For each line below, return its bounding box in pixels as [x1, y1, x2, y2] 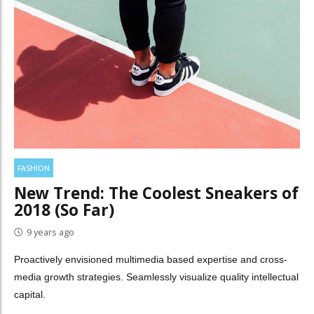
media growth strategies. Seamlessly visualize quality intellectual [14, 271, 299, 283]
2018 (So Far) [14, 198, 114, 221]
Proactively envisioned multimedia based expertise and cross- [14, 254, 287, 266]
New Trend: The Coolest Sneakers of [14, 182, 299, 204]
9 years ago [27, 226, 74, 239]
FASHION [18, 163, 50, 173]
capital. [14, 289, 46, 301]
